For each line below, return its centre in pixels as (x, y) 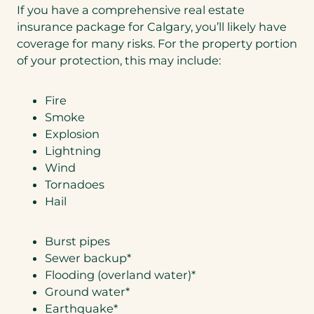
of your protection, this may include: (119, 61)
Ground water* (87, 291)
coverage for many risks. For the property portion (157, 44)
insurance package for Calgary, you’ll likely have (152, 27)
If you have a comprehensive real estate (131, 10)
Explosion (72, 134)
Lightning (73, 150)
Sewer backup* (88, 258)
